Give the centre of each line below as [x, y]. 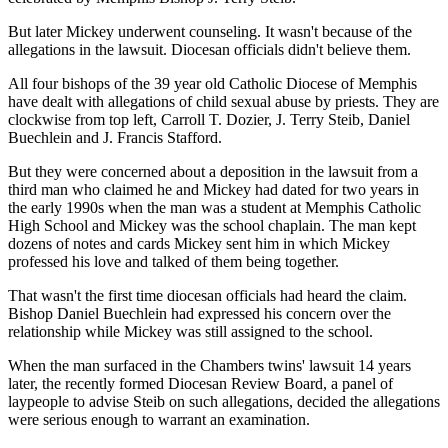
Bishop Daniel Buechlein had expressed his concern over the [199, 314]
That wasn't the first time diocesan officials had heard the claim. [207, 296]
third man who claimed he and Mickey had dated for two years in [213, 190]
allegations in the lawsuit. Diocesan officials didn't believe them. [209, 50]
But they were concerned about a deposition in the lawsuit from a [213, 172]
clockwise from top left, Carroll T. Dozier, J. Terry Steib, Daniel [209, 120]
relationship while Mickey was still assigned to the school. [190, 332]
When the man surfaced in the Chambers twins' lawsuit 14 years [209, 366]
